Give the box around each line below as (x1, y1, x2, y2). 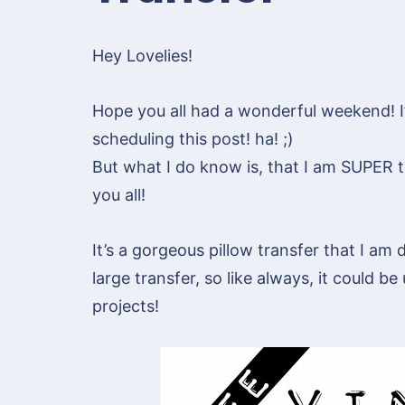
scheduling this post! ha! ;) (92, 129, 294, 149)
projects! (92, 297, 159, 316)
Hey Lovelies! (92, 46, 193, 66)
